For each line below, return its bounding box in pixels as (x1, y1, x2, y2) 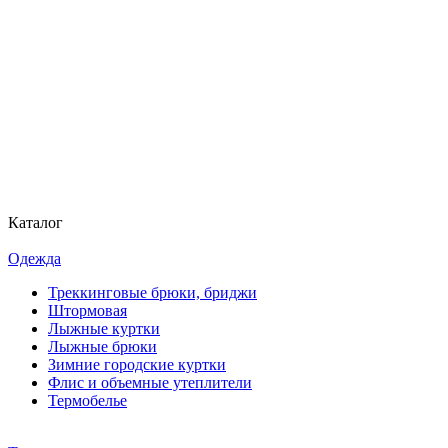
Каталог (8, 213, 63, 231)
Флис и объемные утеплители (48, 373, 252, 391)
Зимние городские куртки (48, 355, 226, 373)
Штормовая (48, 301, 127, 319)
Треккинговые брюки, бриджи (48, 283, 257, 301)
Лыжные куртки (48, 319, 160, 337)
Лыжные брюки (48, 337, 157, 355)
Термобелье (48, 391, 127, 409)
